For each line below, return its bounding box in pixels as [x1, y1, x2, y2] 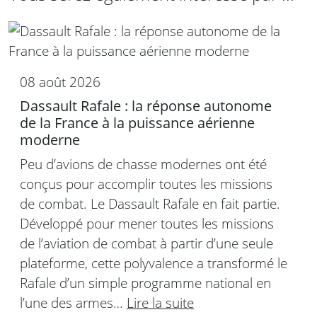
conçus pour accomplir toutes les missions [20, 174, 272, 194]
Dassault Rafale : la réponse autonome [20, 96, 272, 116]
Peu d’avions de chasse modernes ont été [20, 154, 267, 174]
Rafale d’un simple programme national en [20, 273, 271, 293]
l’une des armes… [20, 293, 127, 313]
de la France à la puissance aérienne [20, 113, 255, 133]
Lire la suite [127, 293, 194, 313]
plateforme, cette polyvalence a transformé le [20, 253, 287, 273]
